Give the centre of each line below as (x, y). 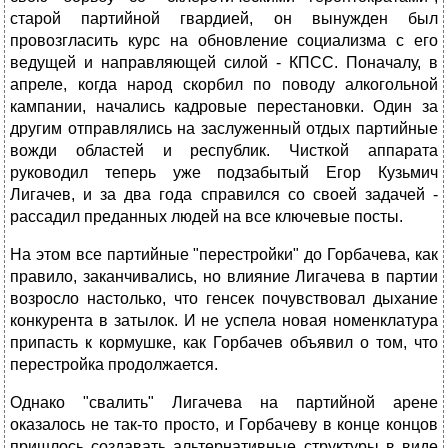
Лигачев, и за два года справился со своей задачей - (224, 195)
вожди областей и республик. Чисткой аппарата (224, 151)
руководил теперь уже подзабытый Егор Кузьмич (224, 173)
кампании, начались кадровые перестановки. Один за (224, 107)
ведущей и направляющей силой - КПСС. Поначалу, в (224, 63)
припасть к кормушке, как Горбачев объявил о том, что (224, 343)
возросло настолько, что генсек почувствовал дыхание (224, 299)
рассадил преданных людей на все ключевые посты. (206, 217)
